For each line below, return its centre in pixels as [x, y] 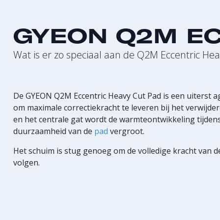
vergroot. [126, 131]
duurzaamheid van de [54, 131]
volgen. [27, 163]
